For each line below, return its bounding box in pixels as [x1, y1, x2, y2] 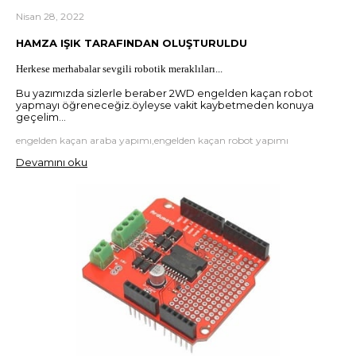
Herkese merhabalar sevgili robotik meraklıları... [16, 62, 222, 75]
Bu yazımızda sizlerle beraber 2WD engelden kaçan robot [16, 87, 313, 99]
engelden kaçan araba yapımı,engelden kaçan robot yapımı [16, 133, 288, 146]
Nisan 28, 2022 [16, 10, 84, 23]
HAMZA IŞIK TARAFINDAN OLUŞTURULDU [16, 37, 247, 50]
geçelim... [16, 110, 66, 123]
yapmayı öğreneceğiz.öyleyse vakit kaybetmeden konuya [16, 99, 314, 111]
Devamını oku [16, 155, 87, 168]
